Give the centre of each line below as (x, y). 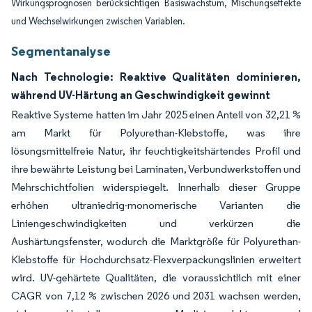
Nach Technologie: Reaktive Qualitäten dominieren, (156, 77)
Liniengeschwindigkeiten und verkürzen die (156, 224)
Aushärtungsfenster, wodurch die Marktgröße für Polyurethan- (156, 242)
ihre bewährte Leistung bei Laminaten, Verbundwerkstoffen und (156, 169)
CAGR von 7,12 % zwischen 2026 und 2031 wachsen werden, (156, 296)
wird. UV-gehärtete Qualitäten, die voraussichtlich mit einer (156, 278)
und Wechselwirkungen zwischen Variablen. (98, 22)
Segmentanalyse (61, 51)
